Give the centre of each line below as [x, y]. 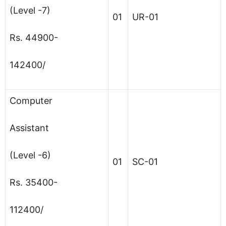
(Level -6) [30, 155]
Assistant [29, 128]
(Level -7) [30, 10]
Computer [31, 100]
